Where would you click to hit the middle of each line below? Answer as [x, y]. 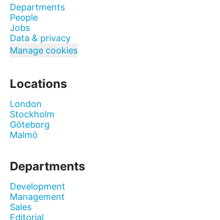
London [26, 104]
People [24, 17]
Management [37, 197]
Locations [38, 84]
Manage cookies [44, 50]
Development [38, 186]
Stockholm [32, 114]
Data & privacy [40, 38]
